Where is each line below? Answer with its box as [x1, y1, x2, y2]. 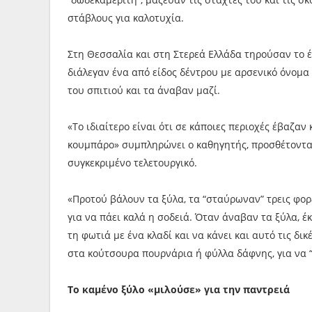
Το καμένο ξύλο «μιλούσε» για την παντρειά [68, 283, 290, 296]
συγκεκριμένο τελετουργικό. [68, 156, 197, 169]
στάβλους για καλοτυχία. [68, 11, 184, 24]
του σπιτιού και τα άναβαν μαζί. [68, 84, 220, 97]
